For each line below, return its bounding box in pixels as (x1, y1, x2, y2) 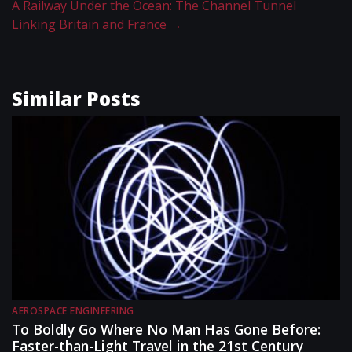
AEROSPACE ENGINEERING (12, 304, 134, 318)
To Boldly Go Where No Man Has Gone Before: (12, 320, 321, 339)
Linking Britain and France (12, 16, 170, 34)
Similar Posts (12, 86, 141, 112)
